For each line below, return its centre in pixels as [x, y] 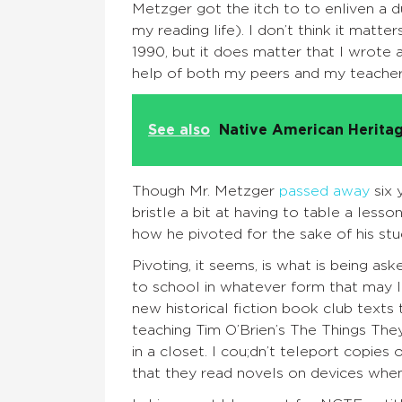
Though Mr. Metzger [205, 191]
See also [179, 130]
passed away [324, 191]
